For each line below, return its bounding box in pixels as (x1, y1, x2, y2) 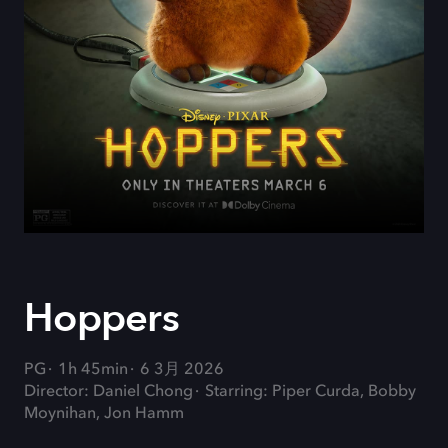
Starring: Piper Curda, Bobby (205, 384, 416, 400)
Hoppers (24, 291, 179, 346)
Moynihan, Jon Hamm (24, 406, 184, 422)
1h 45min (58, 362, 128, 378)
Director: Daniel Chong (24, 384, 193, 400)
